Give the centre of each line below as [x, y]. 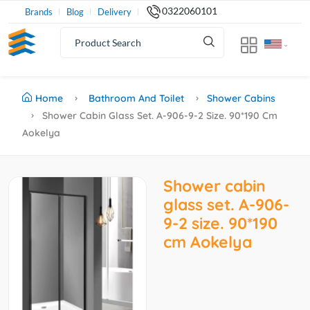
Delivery [115, 11]
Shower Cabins [241, 98]
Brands [39, 11]
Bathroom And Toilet [136, 98]
